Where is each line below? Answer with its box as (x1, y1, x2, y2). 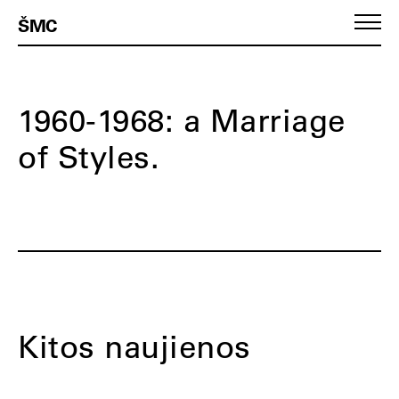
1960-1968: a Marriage (18, 100, 346, 140)
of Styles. (18, 136, 159, 176)
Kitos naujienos (18, 326, 251, 366)
